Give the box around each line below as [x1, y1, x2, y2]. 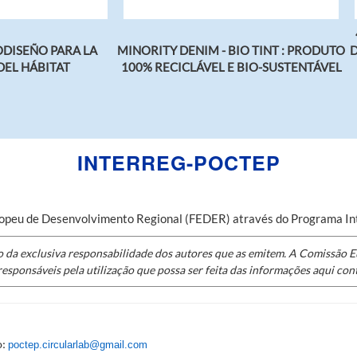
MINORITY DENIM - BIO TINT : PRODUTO [117, 43, 345, 58]
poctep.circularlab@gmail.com [8, 339, 147, 351]
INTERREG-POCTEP [76, 148, 280, 178]
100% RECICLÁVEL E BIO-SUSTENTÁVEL [120, 60, 342, 75]
